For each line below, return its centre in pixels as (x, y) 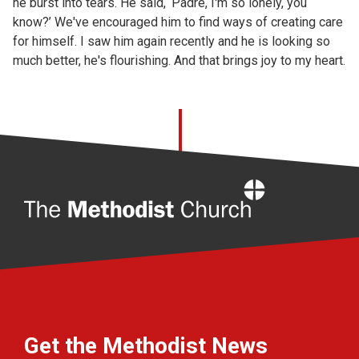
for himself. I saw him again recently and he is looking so (171, 41)
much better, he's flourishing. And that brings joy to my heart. (179, 61)
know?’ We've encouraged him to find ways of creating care (178, 22)
